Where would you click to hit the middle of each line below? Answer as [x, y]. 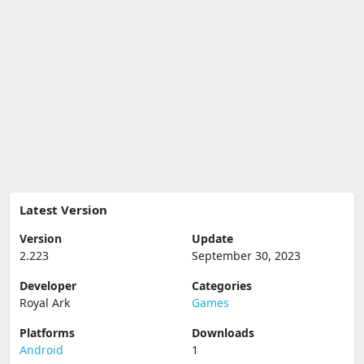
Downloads [223, 333]
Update [212, 238]
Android [41, 350]
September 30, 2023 [246, 256]
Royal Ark [45, 303]
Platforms [47, 333]
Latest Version [63, 210]
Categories [222, 286]
